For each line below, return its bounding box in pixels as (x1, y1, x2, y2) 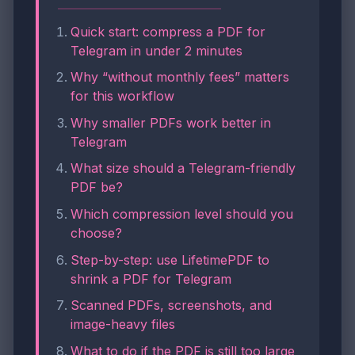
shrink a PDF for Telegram (71, 270, 231, 287)
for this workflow (71, 88, 174, 105)
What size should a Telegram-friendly (71, 160, 296, 177)
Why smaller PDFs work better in (71, 114, 271, 131)
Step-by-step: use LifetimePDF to (71, 251, 269, 268)
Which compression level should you (71, 205, 293, 222)
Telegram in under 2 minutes (71, 42, 242, 59)
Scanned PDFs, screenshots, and (71, 297, 272, 314)
